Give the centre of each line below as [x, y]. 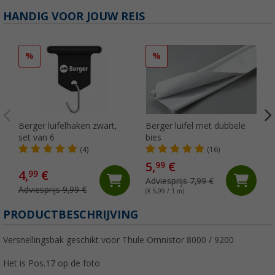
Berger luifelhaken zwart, [68, 126]
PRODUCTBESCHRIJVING [71, 215]
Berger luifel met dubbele [195, 126]
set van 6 [37, 138]
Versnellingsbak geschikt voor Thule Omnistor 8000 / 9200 [118, 240]
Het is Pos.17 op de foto [52, 264]
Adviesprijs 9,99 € [52, 190]
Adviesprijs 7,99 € [179, 181]
